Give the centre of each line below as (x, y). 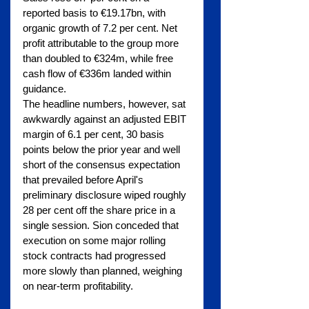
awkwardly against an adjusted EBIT (106, 119)
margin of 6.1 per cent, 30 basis (95, 134)
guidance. (44, 89)
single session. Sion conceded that (102, 226)
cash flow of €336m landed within (98, 74)
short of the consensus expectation (103, 165)
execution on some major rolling (96, 241)
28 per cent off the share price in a (100, 210)
